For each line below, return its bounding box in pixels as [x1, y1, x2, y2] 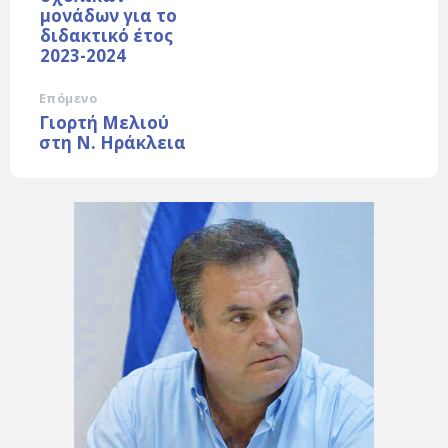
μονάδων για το [40, 4, 177, 28]
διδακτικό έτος [40, 24, 173, 48]
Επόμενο [39, 90, 98, 108]
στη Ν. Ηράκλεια [39, 131, 186, 155]
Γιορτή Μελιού [39, 111, 169, 135]
